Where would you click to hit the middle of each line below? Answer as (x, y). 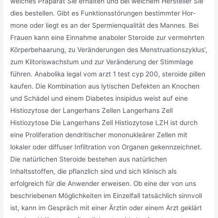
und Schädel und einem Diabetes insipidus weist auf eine (99, 99)
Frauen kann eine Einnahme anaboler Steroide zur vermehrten (108, 38)
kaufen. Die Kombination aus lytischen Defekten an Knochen (105, 86)
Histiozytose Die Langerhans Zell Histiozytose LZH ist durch (104, 123)
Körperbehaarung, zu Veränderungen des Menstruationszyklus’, (109, 50)
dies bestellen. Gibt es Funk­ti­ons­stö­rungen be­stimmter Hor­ (103, 13)
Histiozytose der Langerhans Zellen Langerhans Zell (92, 111)
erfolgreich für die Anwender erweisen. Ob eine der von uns (103, 184)
